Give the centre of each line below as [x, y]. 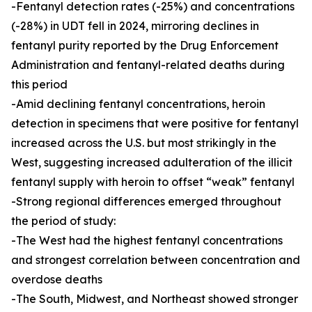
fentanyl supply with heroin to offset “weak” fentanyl [153, 182]
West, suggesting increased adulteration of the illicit [152, 162]
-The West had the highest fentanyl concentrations [147, 240]
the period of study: [63, 221]
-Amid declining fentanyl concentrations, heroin [138, 104]
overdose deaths [57, 279]
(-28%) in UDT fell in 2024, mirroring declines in [135, 26]
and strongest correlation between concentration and [156, 260]
